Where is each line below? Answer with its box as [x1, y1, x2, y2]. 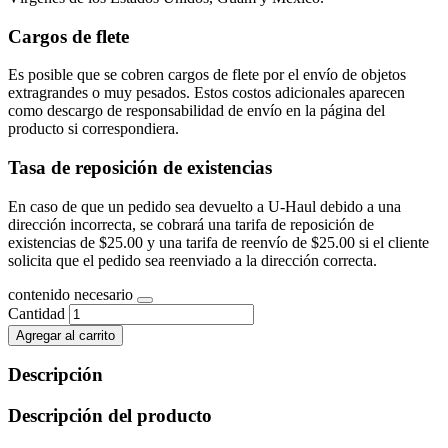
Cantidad [8, 304, 69, 322]
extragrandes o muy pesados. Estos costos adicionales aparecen [8, 84, 405, 102]
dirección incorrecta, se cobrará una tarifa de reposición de [8, 215, 374, 233]
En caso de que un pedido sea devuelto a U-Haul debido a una [8, 197, 401, 215]
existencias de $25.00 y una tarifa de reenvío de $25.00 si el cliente [8, 233, 429, 251]
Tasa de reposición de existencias [8, 157, 272, 178]
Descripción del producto [8, 405, 212, 427]
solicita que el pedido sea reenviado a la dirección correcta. [8, 251, 377, 269]
